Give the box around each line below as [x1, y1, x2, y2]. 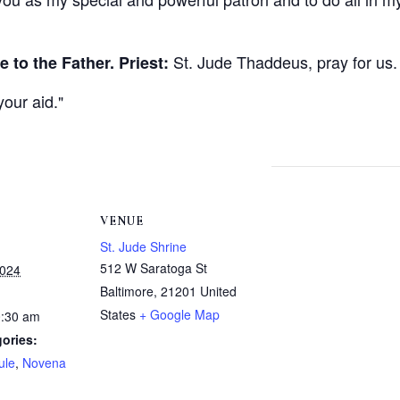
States [100, 305, 136, 324]
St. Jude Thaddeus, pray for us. [169, 50, 397, 74]
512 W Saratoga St [100, 259, 207, 278]
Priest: [119, 51, 169, 75]
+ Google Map [139, 305, 220, 324]
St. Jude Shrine [100, 237, 187, 256]
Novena [22, 354, 66, 372]
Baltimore [100, 282, 154, 301]
